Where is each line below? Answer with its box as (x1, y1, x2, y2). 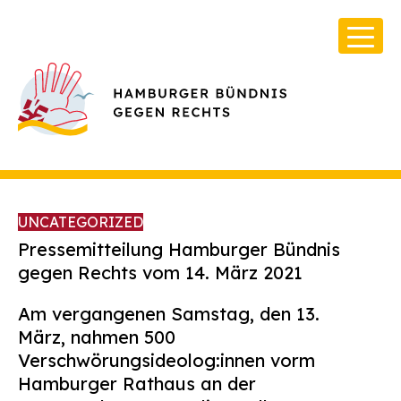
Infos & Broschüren (89, 323, 219, 341)
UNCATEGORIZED (18, 213, 143, 231)
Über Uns (89, 292, 149, 310)
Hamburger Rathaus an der (18, 372, 256, 395)
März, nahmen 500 (18, 326, 175, 348)
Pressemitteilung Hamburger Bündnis (18, 238, 340, 260)
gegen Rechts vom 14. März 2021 (18, 261, 303, 284)
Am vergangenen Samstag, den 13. (18, 303, 320, 325)
